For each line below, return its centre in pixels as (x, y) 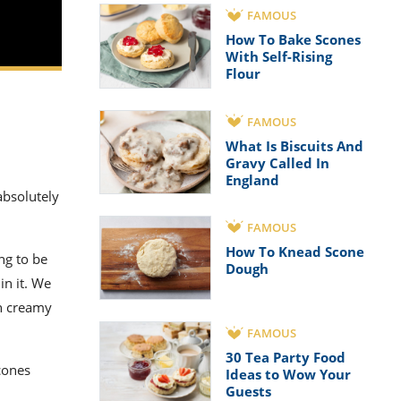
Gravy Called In (277, 162)
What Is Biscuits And (294, 145)
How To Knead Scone (295, 251)
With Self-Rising (279, 57)
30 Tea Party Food (286, 358)
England (252, 179)
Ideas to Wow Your (288, 375)
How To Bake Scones (293, 40)
